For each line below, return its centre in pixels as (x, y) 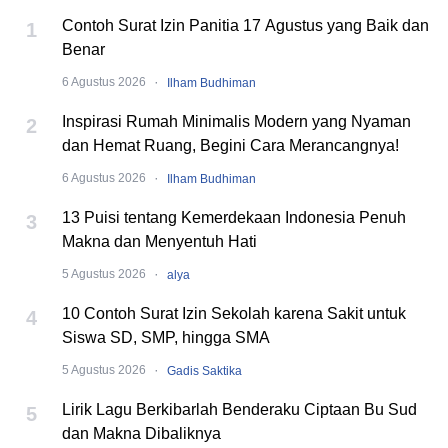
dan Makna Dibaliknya (141, 433)
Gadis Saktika (204, 370)
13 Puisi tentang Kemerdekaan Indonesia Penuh (234, 217)
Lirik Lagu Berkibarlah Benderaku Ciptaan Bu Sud (239, 409)
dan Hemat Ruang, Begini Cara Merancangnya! (230, 145)
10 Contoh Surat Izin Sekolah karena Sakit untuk (234, 313)
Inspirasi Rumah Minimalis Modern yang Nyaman (236, 121)
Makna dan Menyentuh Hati (159, 241)
